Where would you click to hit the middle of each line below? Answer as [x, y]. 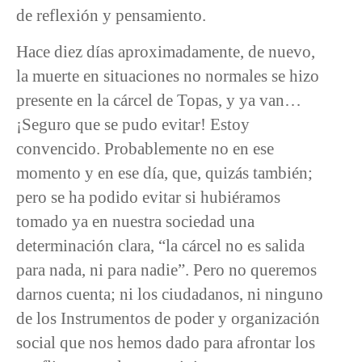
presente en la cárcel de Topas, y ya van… [159, 99]
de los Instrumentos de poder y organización [168, 318]
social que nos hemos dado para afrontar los [166, 342]
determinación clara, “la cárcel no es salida [160, 245]
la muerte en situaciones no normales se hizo [168, 75]
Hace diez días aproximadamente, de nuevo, [166, 51]
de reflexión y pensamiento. [111, 15]
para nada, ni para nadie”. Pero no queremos [166, 269]
